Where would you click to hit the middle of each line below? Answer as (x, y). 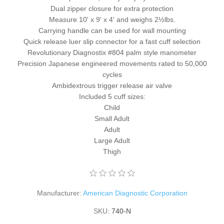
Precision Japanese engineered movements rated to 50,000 (112, 63)
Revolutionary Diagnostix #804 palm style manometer (112, 52)
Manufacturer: (59, 193)
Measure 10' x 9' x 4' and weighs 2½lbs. (112, 19)
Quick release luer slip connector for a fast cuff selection (112, 41)
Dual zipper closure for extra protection (112, 8)
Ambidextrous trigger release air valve (112, 85)
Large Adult (112, 140)
